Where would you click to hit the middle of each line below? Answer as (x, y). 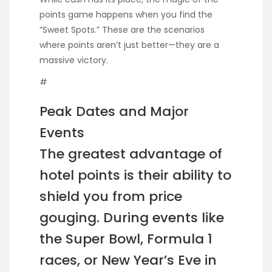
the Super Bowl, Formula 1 (126, 239)
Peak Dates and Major (114, 111)
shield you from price (111, 196)
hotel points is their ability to (135, 175)
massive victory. (74, 60)
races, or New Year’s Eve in (128, 260)
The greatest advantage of (131, 154)
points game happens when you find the (126, 14)
